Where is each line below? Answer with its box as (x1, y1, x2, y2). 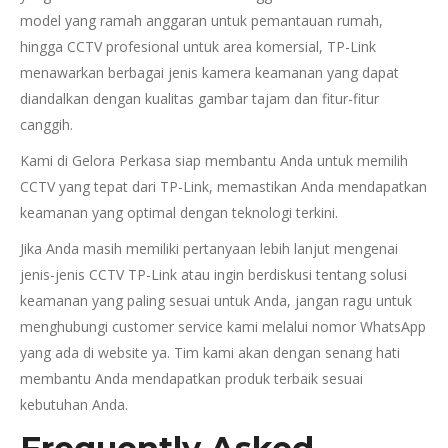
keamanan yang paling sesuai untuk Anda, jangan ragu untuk (20, 291, 412, 310)
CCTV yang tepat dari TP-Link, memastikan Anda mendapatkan (20, 177, 427, 196)
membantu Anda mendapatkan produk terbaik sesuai (20, 369, 363, 388)
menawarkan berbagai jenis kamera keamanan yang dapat (20, 63, 399, 82)
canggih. (20, 115, 73, 134)
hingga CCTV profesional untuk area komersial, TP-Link (20, 37, 376, 56)
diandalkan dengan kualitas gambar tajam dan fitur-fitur (20, 89, 379, 108)
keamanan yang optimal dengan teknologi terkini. (20, 203, 338, 222)
